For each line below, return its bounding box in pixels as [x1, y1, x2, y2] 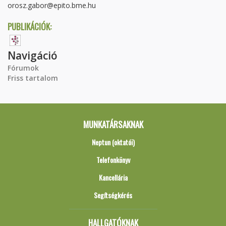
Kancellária [98, 172, 128, 183]
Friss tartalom [8, 73, 58, 83]
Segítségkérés [94, 190, 132, 200]
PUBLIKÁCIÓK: [8, 20, 51, 33]
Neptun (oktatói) [91, 137, 135, 147]
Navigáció [8, 48, 58, 63]
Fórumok [8, 63, 39, 73]
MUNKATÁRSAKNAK [83, 118, 143, 131]
